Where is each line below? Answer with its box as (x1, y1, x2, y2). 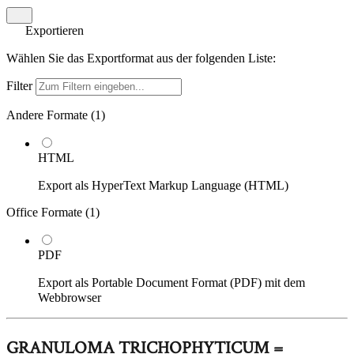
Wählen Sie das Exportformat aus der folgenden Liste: (6, 51, 276, 65)
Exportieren (25, 24, 84, 37)
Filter (6, 79, 36, 92)
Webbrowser (38, 291, 101, 304)
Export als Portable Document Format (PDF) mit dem (38, 276, 305, 289)
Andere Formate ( (6, 108, 95, 122)
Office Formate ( (6, 205, 89, 219)
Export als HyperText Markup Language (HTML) (38, 179, 288, 192)
